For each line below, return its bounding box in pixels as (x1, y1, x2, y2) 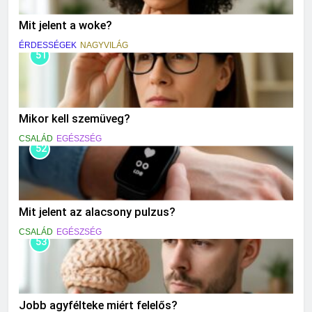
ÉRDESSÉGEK (19, 40, 77, 51)
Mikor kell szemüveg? (19, 112, 130, 126)
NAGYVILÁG (80, 40, 128, 51)
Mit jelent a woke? (19, 19, 112, 33)
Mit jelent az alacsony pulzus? (19, 205, 175, 219)
